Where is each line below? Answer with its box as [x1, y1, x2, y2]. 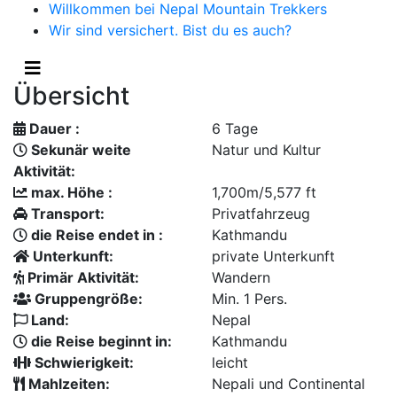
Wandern [212, 269, 270, 286]
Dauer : [26, 120, 80, 137]
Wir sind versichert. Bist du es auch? [49, 21, 292, 39]
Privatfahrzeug [212, 205, 310, 222]
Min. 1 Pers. [212, 290, 287, 307]
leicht [212, 354, 248, 371]
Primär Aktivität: [24, 269, 139, 286]
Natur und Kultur [212, 141, 321, 159]
